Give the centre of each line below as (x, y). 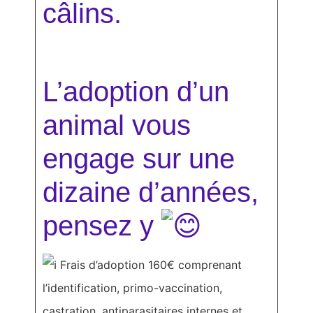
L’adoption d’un (136, 92)
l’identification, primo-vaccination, (132, 288)
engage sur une (139, 159)
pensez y (102, 226)
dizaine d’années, (151, 192)
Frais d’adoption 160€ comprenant (149, 265)
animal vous (117, 125)
